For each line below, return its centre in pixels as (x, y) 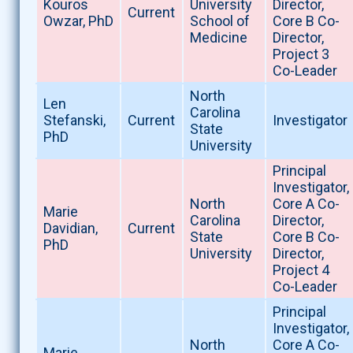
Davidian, (70, 229)
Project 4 (301, 270)
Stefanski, (74, 121)
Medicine (218, 38)
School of (219, 21)
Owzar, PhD (78, 21)
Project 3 (301, 54)
